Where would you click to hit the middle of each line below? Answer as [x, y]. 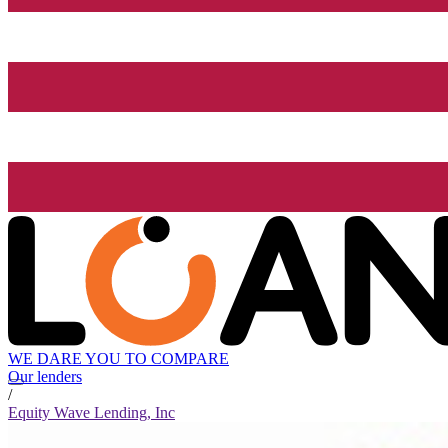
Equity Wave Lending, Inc [91, 413]
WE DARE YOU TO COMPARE [118, 359]
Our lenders [45, 377]
